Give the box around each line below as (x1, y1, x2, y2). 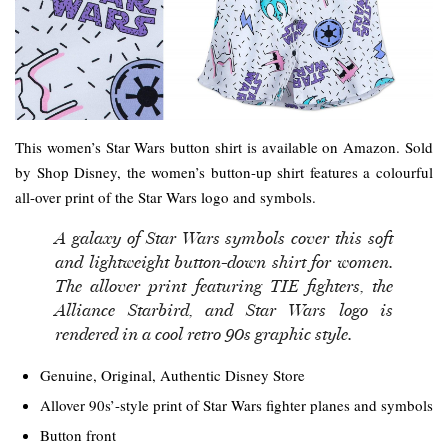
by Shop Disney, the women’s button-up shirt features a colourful (15, 162, 433, 183)
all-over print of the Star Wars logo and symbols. (15, 187, 316, 208)
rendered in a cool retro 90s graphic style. (55, 324, 352, 344)
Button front (40, 425, 116, 446)
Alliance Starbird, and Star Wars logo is (55, 300, 393, 320)
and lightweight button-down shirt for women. (55, 252, 393, 272)
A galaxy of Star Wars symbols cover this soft (55, 228, 393, 248)
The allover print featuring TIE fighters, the (55, 276, 393, 296)
